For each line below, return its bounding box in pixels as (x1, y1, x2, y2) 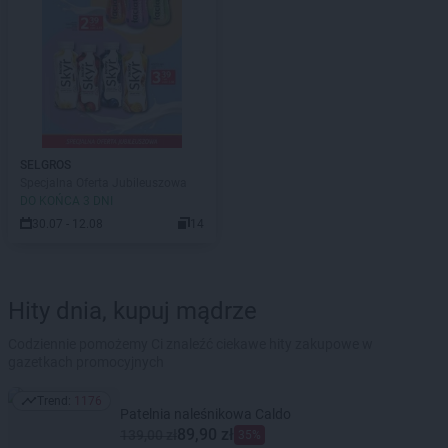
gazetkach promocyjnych (8, 354, 164, 370)
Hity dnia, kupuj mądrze (8, 297, 257, 325)
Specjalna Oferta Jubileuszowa (20, 176, 187, 190)
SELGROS (20, 158, 71, 172)
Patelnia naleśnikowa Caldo (120, 406, 291, 422)
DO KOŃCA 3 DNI (20, 194, 113, 208)
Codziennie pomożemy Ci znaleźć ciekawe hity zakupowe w (8, 336, 373, 352)
